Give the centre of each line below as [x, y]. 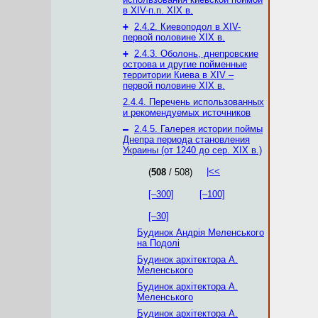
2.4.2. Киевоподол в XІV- [187, 27]
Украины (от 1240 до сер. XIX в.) [192, 150]
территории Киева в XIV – [178, 75]
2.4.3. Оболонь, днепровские [196, 54]
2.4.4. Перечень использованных [193, 102]
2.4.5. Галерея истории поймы [198, 129]
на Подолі [158, 243]
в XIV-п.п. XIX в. [158, 10]
